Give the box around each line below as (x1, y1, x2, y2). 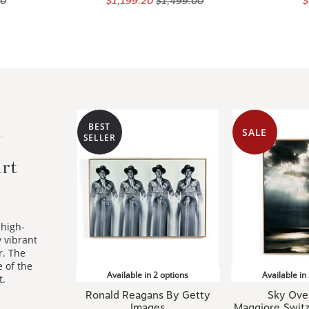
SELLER (83, 114, 116, 127)
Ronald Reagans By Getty (85, 272, 210, 285)
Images (130, 285, 166, 297)
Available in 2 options (107, 252, 189, 264)
